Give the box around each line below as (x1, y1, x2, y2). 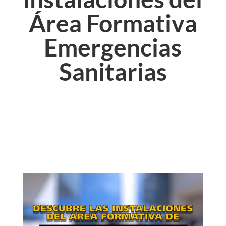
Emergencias (44, 32, 182, 62)
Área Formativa (28, 8, 197, 37)
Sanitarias (59, 56, 167, 86)
